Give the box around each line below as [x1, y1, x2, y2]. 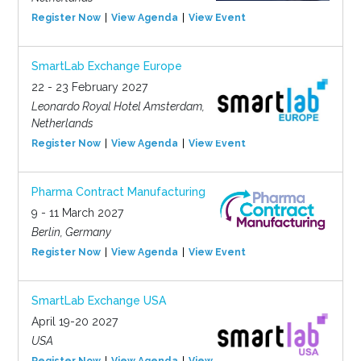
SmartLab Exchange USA [31, 293, 166, 307]
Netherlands [31, 116, 93, 130]
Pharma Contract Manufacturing [31, 185, 205, 198]
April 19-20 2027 [31, 314, 118, 328]
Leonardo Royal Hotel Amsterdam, [31, 99, 205, 113]
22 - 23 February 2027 [31, 80, 147, 93]
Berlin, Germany [31, 225, 111, 239]
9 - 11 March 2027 [31, 205, 123, 219]
